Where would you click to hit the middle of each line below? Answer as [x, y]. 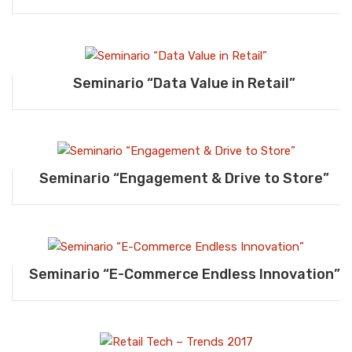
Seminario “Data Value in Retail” [184, 83]
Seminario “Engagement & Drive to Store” [184, 179]
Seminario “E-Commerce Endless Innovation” [184, 274]
